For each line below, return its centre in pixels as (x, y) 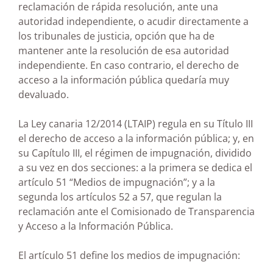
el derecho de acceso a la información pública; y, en (136, 138)
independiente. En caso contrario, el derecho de (129, 65)
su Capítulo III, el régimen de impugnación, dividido (135, 153)
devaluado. (44, 94)
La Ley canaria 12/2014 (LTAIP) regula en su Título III (136, 123)
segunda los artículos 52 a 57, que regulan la (120, 197)
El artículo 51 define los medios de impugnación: (129, 255)
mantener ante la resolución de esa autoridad (124, 50)
